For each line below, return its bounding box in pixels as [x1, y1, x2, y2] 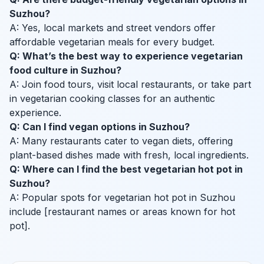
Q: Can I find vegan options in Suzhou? [9, 121, 190, 133]
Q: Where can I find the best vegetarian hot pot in [9, 163, 243, 176]
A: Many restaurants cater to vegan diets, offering [9, 135, 233, 147]
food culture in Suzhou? [9, 64, 121, 77]
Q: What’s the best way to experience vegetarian [9, 50, 243, 62]
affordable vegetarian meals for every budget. [9, 36, 214, 48]
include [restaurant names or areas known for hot [9, 206, 235, 218]
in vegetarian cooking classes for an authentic [9, 93, 215, 105]
